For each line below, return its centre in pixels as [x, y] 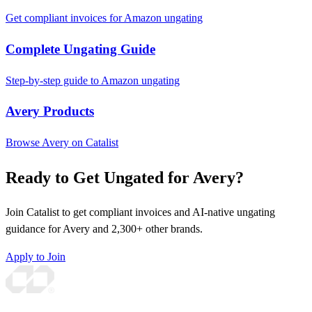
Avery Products [50, 111]
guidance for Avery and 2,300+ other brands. [104, 228]
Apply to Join [36, 256]
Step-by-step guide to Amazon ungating [93, 80]
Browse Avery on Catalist [62, 143]
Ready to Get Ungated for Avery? [125, 177]
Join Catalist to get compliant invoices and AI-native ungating [140, 212]
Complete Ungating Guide [80, 49]
